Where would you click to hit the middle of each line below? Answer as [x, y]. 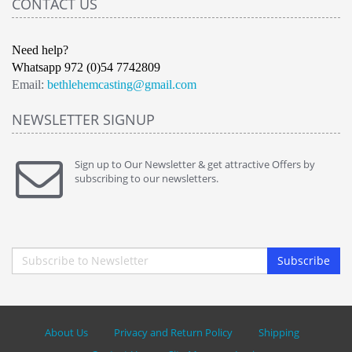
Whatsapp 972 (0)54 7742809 [86, 67]
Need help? [40, 49]
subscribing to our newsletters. [147, 178]
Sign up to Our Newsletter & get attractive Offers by [195, 164]
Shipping [279, 332]
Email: [28, 84]
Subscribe [304, 260]
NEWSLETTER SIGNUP [83, 119]
